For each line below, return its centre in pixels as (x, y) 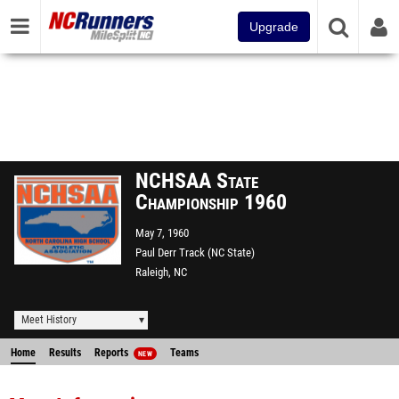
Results (65, 353)
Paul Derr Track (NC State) (195, 252)
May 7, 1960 (162, 233)
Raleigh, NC (161, 272)
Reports (113, 353)
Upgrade (274, 27)
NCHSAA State (197, 181)
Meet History (49, 320)
